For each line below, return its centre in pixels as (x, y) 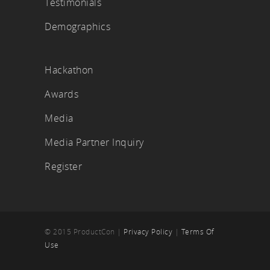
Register (63, 167)
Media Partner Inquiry (94, 143)
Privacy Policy (148, 232)
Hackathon (69, 70)
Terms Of (198, 232)
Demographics (77, 27)
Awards (61, 94)
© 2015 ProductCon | (84, 232)
